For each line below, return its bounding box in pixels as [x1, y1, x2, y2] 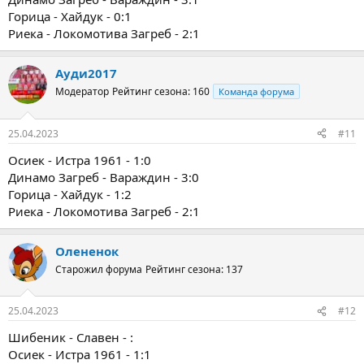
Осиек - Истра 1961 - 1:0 [8, 151, 151, 168]
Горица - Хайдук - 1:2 [8, 185, 132, 202]
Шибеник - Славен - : [8, 329, 133, 345]
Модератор [55, 84, 109, 98]
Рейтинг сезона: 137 [145, 262, 243, 276]
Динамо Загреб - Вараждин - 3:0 [8, 168, 199, 185]
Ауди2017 [55, 65, 117, 81]
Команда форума [219, 85, 294, 97]
